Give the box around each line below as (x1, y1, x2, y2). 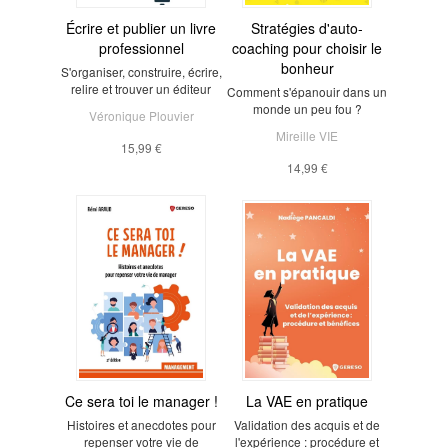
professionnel (98, 37, 184, 58)
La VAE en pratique (246, 390, 368, 411)
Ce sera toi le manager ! (64, 390, 218, 411)
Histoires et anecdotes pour (66, 415, 216, 433)
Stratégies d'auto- (251, 17, 363, 38)
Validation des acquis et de (234, 415, 380, 433)
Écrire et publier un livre (66, 17, 216, 38)
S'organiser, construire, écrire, (60, 62, 222, 80)
